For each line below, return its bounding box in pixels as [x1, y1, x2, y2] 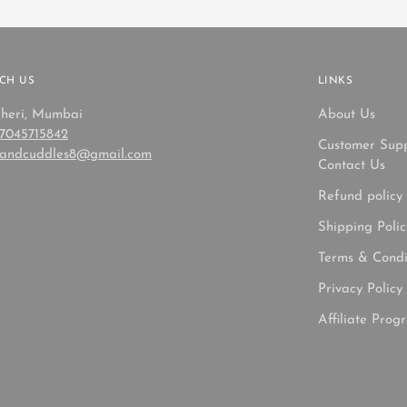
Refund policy [317, 190, 402, 204]
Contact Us [317, 159, 385, 174]
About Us [317, 108, 375, 123]
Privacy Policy [317, 283, 402, 297]
